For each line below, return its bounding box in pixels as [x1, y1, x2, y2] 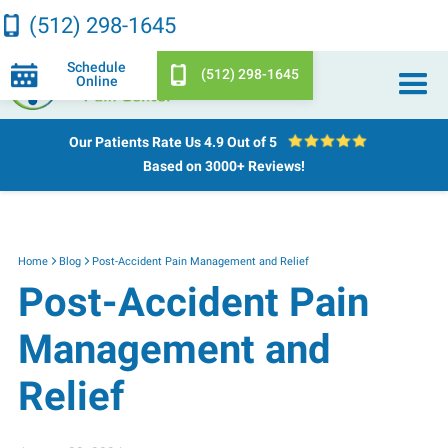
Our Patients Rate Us [68, 134, 204, 151]
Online [75, 73, 118, 90]
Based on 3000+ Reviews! [142, 158, 305, 175]
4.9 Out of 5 [203, 134, 277, 151]
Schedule [67, 59, 127, 76]
